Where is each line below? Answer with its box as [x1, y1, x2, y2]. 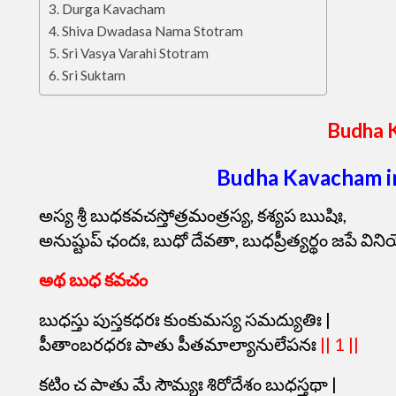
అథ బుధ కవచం [39, 269, 151, 290]
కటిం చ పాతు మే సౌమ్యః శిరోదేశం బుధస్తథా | [39, 373, 337, 394]
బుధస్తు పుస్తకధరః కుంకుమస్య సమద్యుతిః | [39, 308, 331, 330]
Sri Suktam [62, 67, 126, 84]
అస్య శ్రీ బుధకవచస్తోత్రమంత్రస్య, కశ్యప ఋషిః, [39, 204, 346, 225]
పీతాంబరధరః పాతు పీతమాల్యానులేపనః [39, 333, 320, 354]
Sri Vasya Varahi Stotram [62, 45, 209, 62]
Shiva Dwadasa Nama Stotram [62, 23, 244, 40]
